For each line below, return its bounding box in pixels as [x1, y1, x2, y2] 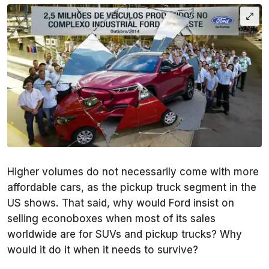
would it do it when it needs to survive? [7, 243, 198, 256]
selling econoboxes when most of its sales [7, 212, 216, 225]
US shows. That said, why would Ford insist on [7, 196, 234, 209]
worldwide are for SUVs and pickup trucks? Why [7, 228, 242, 240]
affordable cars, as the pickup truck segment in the [7, 181, 256, 193]
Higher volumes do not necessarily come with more [7, 165, 259, 178]
